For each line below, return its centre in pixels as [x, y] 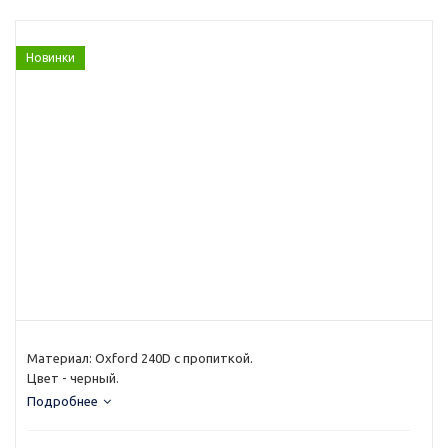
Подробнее [62, 401]
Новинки [50, 57]
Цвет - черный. [73, 378]
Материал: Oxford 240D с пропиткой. [140, 358]
